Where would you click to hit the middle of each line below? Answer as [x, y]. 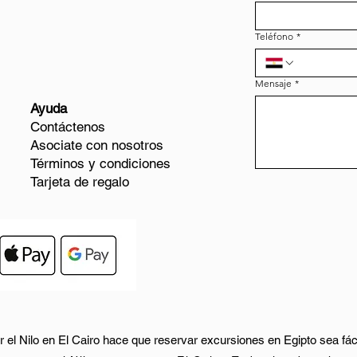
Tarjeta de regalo [80, 182]
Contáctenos [68, 127]
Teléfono [274, 36]
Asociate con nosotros [97, 145]
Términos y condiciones [100, 163]
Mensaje [273, 83]
